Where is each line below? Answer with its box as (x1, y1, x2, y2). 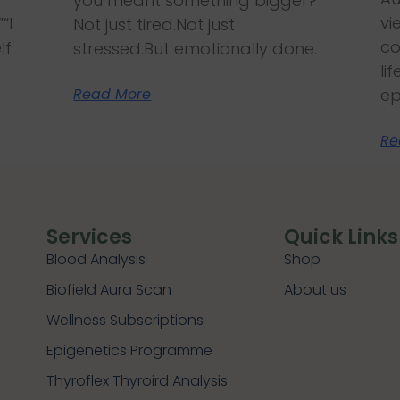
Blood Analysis (46, 249, 146, 271)
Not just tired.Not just (73, 13, 236, 37)
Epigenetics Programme (46, 340, 213, 362)
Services (46, 223, 133, 252)
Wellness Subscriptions (46, 310, 204, 331)
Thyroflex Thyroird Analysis (46, 371, 229, 392)
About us (284, 279, 347, 301)
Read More (73, 84, 152, 105)
